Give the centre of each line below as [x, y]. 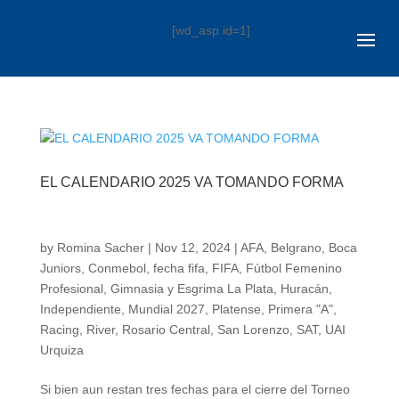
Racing [59, 329]
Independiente [80, 309]
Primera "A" [300, 309]
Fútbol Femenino [293, 268]
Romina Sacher [100, 247]
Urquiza [61, 350]
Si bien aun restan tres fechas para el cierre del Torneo [195, 389]
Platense [236, 309]
